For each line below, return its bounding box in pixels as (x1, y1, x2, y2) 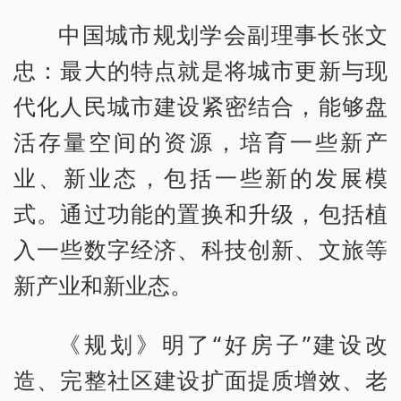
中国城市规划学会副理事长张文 (58, 19, 388, 50)
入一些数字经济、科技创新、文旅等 (13, 234, 388, 265)
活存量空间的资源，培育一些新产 (13, 126, 388, 158)
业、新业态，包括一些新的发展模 (13, 162, 388, 193)
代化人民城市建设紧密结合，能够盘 (13, 90, 388, 122)
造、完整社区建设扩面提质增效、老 (13, 364, 388, 395)
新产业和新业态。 (13, 269, 192, 301)
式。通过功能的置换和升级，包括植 (13, 198, 388, 229)
